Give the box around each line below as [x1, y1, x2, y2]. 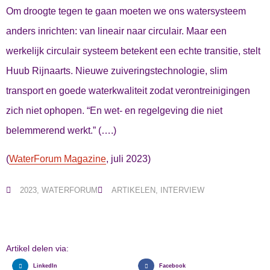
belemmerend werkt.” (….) [6, 125, 116, 136]
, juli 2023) [106, 153, 151, 164]
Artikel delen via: [6, 243, 69, 254]
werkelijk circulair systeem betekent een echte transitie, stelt [6, 45, 260, 56]
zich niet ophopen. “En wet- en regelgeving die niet [6, 105, 222, 116]
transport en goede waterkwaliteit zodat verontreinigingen [6, 85, 250, 96]
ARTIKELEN [111, 186, 155, 195]
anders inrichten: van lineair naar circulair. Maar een [6, 25, 227, 36]
